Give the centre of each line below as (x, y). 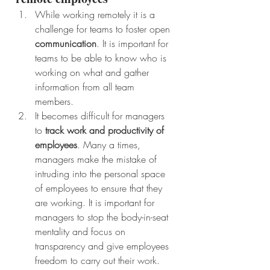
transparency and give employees (103, 246)
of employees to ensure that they (100, 188)
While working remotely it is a (96, 15)
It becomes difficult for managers (101, 116)
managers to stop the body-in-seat (103, 217)
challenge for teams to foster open (104, 29)
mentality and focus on (82, 232)
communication (66, 44)
